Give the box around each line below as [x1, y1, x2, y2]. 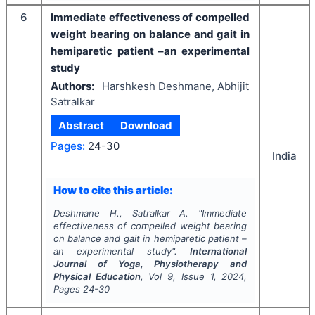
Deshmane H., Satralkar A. [53, 207, 189, 219]
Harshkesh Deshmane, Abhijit [101, 79, 249, 94]
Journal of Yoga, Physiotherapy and [53, 257, 247, 269]
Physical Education [53, 270, 141, 282]
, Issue [173, 270, 210, 282]
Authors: [51, 79, 94, 94]
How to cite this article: [53, 184, 173, 198]
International [190, 245, 247, 257]
